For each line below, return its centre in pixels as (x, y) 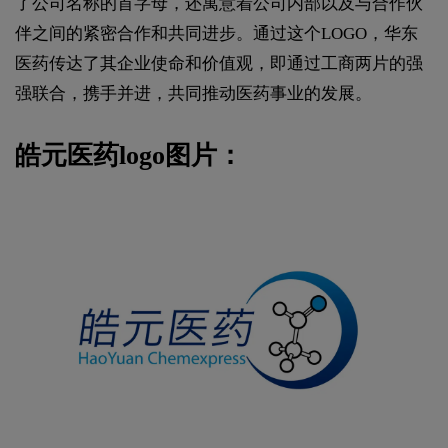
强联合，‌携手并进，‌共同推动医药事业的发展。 (193, 93)
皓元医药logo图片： (129, 155)
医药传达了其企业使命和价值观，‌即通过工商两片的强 (219, 63)
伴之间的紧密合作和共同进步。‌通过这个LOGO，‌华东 (216, 33)
